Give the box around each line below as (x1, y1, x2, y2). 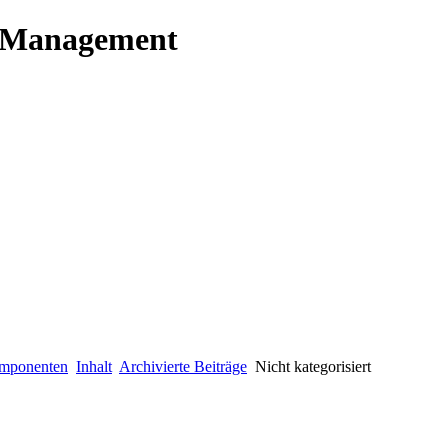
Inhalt (76, 357, 112, 375)
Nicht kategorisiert (255, 357, 371, 375)
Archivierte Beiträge (119, 357, 247, 375)
